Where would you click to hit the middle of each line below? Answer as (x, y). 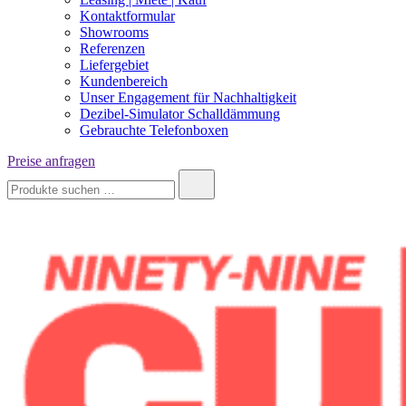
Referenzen (112, 49)
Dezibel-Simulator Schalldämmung (180, 114)
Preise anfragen (51, 161)
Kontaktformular (127, 16)
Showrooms (114, 33)
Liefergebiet (114, 65)
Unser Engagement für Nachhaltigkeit (188, 98)
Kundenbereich (124, 82)
